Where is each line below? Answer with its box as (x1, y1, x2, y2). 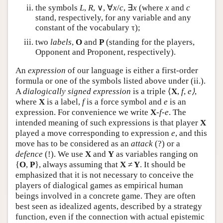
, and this (175, 128, 207, 138)
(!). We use (43, 149, 85, 159)
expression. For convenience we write (15, 108, 150, 117)
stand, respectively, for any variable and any (35, 13, 191, 23)
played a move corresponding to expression (15, 128, 171, 138)
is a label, (45, 97, 82, 107)
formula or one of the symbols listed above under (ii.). (15, 76, 206, 86)
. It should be (140, 160, 186, 169)
